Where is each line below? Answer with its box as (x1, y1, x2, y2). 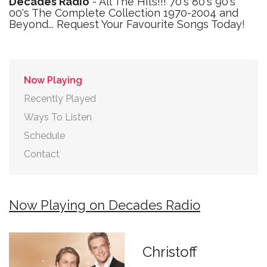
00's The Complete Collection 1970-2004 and (9, 7, 238, 19)
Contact (24, 148, 60, 160)
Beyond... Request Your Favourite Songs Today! (9, 18, 245, 30)
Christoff (142, 243, 197, 260)
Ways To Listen (24, 111, 92, 123)
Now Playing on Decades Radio (9, 197, 200, 213)
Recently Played (24, 93, 96, 104)
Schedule (24, 130, 65, 141)
